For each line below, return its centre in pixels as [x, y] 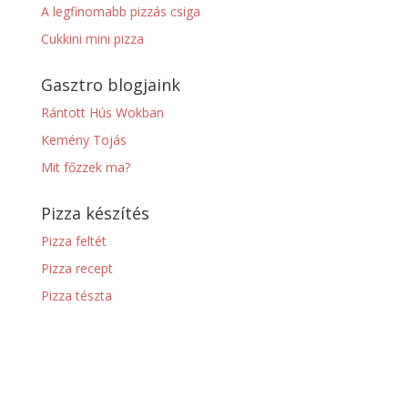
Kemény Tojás [83, 139]
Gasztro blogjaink [110, 84]
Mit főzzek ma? [85, 167]
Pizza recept [76, 268]
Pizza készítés [95, 213]
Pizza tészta [76, 295]
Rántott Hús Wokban [102, 112]
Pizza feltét [73, 240]
